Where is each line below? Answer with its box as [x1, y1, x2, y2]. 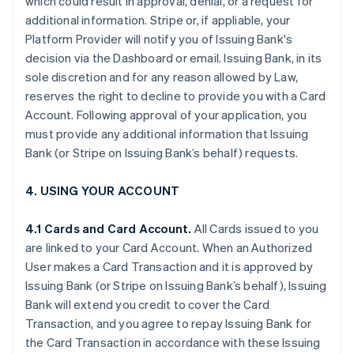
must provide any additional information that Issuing [25, 126, 309, 141]
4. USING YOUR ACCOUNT [25, 183, 180, 198]
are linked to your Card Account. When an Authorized [25, 239, 313, 255]
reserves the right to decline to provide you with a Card [25, 88, 326, 104]
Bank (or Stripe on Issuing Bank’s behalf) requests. [25, 145, 299, 160]
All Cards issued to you [194, 220, 319, 236]
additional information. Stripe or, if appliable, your [25, 12, 291, 28]
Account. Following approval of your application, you [25, 107, 307, 122]
